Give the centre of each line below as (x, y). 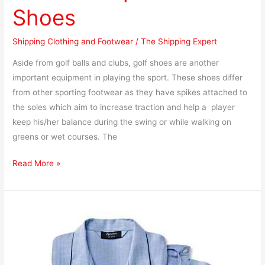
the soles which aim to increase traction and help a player (124, 107)
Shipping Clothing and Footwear (73, 42)
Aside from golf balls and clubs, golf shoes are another (116, 62)
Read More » (37, 164)
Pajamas (28, 253)
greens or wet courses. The (65, 136)
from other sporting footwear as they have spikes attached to (130, 92)
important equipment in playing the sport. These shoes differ (128, 77)
